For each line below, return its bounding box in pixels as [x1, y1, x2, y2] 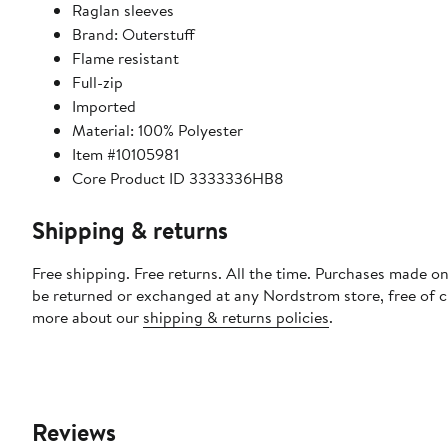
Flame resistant [72, 47, 179, 70]
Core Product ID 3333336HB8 [72, 167, 284, 190]
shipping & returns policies [143, 306, 329, 329]
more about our [32, 306, 143, 329]
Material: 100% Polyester [72, 119, 243, 142]
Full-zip [72, 71, 123, 94]
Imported [72, 95, 136, 118]
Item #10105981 [72, 143, 179, 166]
